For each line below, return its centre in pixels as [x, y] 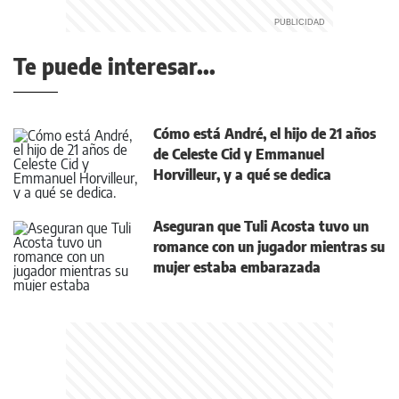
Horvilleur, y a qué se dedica [242, 175]
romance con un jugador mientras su [269, 247]
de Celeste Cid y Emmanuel [239, 154]
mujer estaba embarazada [237, 267]
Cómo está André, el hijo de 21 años [265, 134]
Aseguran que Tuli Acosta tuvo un [261, 226]
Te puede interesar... [114, 66]
